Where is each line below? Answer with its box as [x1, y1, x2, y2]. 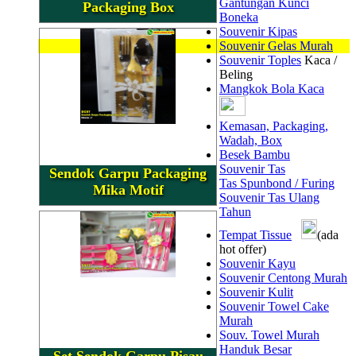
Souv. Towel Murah [219, 328, 319, 342]
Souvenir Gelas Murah [219, 39, 333, 52]
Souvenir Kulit [219, 285, 293, 299]
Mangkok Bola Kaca [219, 82, 324, 95]
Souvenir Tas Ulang [219, 191, 319, 204]
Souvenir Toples [219, 53, 301, 67]
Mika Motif [92, 181, 164, 198]
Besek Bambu [219, 148, 290, 161]
